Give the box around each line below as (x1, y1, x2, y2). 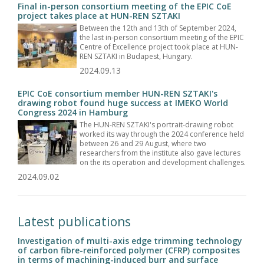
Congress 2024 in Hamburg (18, 106, 128, 118)
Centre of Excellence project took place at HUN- (80, 41, 238, 52)
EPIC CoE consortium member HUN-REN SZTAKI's (18, 87, 217, 99)
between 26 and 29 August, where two (80, 138, 206, 148)
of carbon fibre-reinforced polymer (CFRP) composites (18, 244, 240, 256)
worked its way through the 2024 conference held (80, 128, 244, 139)
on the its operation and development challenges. (80, 157, 246, 167)
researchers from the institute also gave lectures (80, 147, 240, 158)
